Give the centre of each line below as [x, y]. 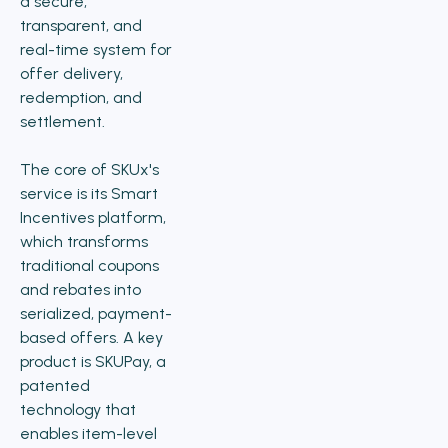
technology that [78, 409]
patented [55, 385]
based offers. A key [91, 337]
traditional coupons [89, 265]
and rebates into [80, 289]
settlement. [62, 121]
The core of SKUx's [89, 169]
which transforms [84, 241]
